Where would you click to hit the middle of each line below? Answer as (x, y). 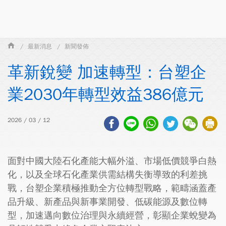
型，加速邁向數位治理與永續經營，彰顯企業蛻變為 (112, 215)
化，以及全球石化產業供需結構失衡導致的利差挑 (107, 175)
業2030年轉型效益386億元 (106, 95)
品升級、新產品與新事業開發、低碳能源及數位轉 (107, 202)
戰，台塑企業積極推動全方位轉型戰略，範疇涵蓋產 (112, 188)
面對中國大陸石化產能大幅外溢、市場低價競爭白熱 (112, 161)
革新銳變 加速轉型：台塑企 (107, 72)
